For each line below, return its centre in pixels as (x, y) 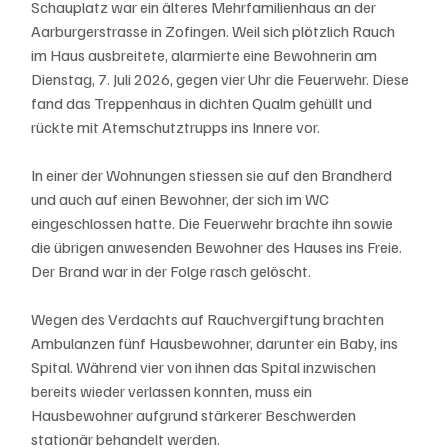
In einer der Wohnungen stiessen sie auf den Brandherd (213, 174)
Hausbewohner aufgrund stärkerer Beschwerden (195, 414)
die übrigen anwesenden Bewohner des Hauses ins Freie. (218, 246)
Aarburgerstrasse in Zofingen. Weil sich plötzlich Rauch (215, 30)
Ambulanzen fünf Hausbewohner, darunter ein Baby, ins (216, 342)
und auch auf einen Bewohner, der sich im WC (182, 198)
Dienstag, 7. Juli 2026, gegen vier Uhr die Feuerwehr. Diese (222, 78)
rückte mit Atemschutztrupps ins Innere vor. (177, 126)
